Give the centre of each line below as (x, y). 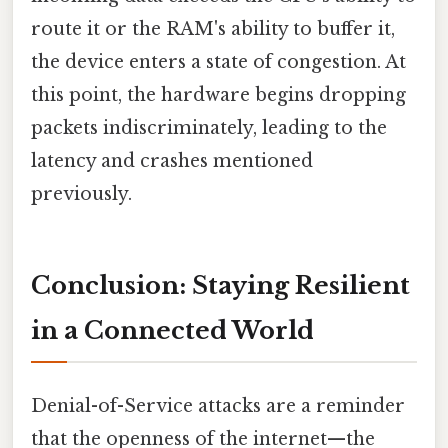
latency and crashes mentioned (172, 160)
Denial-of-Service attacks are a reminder (218, 405)
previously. (81, 193)
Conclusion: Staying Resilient (220, 286)
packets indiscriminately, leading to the (209, 127)
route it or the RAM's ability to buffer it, (213, 28)
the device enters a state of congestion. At (218, 61)
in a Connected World (172, 331)
